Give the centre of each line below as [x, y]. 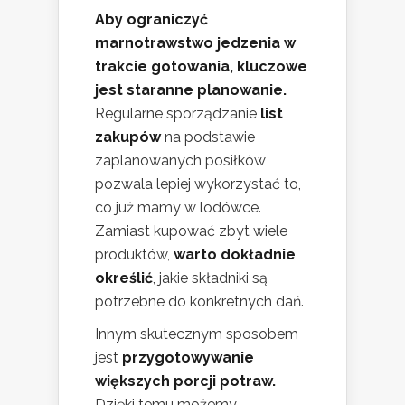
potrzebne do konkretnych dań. [199, 302]
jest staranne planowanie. [191, 90]
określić [124, 278]
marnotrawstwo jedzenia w [195, 43]
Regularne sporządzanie [178, 114]
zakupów [128, 137]
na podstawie [208, 137]
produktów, [134, 255]
